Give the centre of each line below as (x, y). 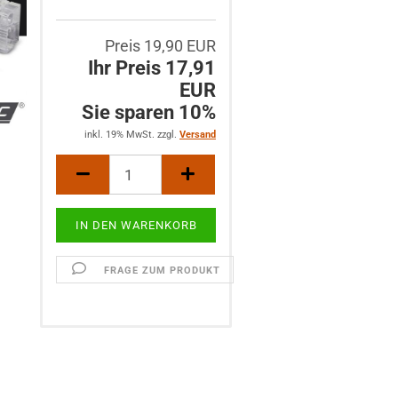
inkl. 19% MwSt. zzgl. (131, 135)
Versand (197, 135)
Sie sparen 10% (148, 112)
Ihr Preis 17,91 (151, 68)
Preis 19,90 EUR (160, 46)
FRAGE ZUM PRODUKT (162, 271)
